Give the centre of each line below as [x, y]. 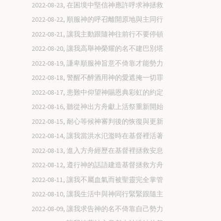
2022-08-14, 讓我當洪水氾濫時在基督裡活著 [98, 136]
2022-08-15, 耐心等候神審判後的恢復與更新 [98, 121]
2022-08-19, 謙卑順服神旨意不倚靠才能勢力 [98, 63]
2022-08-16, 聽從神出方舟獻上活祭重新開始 [98, 107]
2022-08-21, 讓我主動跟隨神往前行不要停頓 [98, 34]
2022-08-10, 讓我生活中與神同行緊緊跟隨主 [98, 194]
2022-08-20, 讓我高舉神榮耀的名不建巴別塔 [98, 49]
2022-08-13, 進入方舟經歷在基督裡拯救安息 [98, 150]
